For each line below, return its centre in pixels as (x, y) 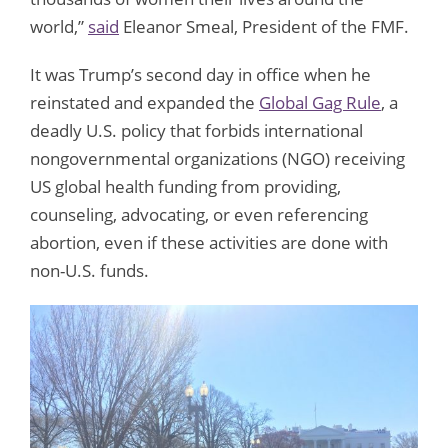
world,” (59, 26)
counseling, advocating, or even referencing (199, 214)
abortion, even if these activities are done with (209, 242)
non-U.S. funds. (89, 270)
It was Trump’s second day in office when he (200, 74)
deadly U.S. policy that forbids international (196, 130)
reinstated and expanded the (144, 102)
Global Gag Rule (320, 102)
